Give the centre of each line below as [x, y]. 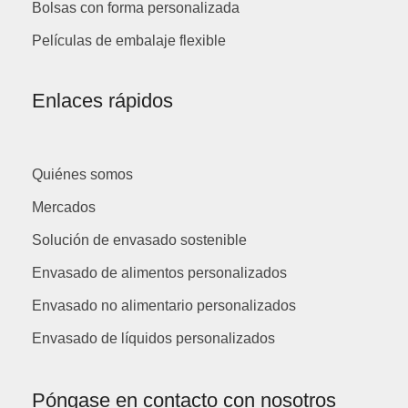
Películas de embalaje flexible [129, 40]
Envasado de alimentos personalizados [159, 272]
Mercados [64, 207]
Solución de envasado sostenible [139, 240]
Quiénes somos [82, 174]
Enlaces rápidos [102, 100]
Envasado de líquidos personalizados [153, 338]
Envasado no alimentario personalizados [164, 305]
